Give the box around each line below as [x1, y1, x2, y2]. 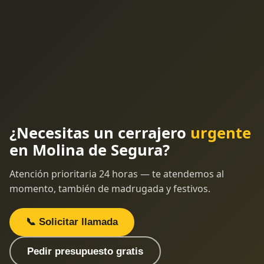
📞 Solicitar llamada [26, 216, 118, 227]
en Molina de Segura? [9, 139, 170, 160]
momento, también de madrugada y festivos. [9, 181, 210, 195]
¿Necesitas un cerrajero [9, 122, 190, 143]
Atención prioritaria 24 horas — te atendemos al [9, 167, 224, 180]
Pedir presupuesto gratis [27, 245, 143, 257]
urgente [190, 122, 251, 143]
